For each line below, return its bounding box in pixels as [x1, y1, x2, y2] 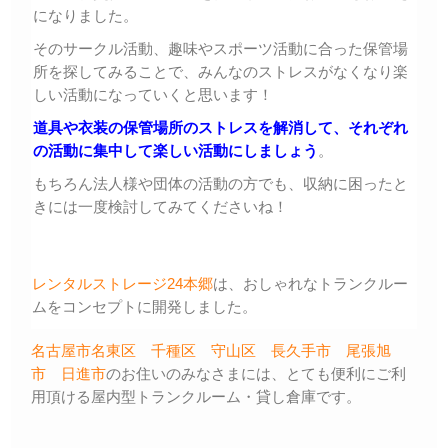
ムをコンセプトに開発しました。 [32, 297, 257, 315]
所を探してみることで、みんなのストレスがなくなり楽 [33, 62, 408, 80]
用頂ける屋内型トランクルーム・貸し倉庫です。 [31, 387, 361, 405]
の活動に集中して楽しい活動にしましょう [33, 141, 318, 159]
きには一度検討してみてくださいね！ [33, 197, 288, 215]
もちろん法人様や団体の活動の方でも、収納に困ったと [33, 174, 408, 192]
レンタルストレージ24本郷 [32, 274, 213, 292]
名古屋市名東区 [31, 341, 136, 359]
